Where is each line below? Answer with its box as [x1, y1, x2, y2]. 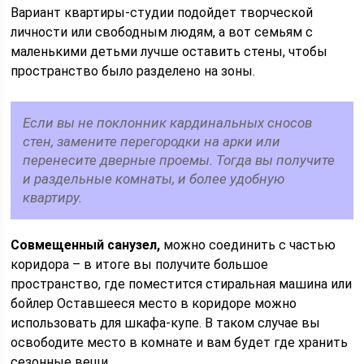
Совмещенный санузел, [11, 237, 161, 253]
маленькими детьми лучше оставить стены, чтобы [11, 44, 328, 59]
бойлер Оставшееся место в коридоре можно [11, 296, 297, 311]
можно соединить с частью [160, 237, 336, 253]
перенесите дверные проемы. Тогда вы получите [23, 152, 336, 168]
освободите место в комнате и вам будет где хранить [11, 335, 349, 350]
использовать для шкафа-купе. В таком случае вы [11, 315, 321, 331]
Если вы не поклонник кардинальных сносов [23, 115, 313, 131]
